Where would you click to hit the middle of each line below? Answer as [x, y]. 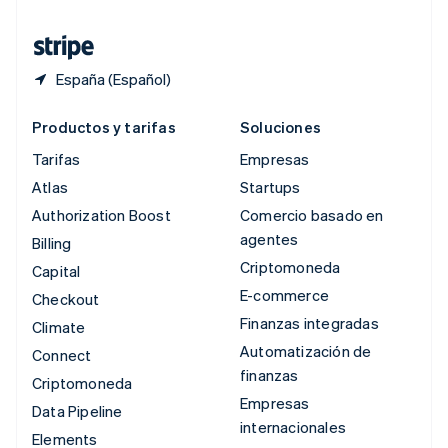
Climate [59, 327]
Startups [270, 187]
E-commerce [284, 295]
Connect [62, 355]
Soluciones [280, 127]
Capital [56, 271]
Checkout [66, 299]
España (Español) [113, 79]
